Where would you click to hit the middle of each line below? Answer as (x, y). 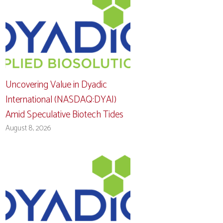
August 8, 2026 (29, 128)
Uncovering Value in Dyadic (56, 85)
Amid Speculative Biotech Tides (65, 114)
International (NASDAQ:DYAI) (61, 100)
